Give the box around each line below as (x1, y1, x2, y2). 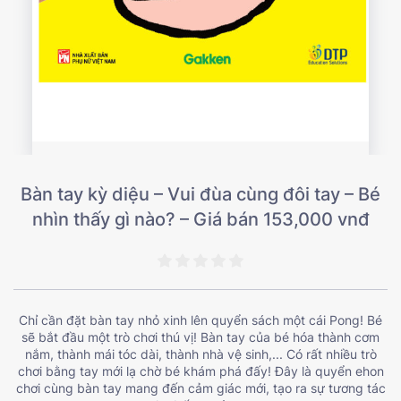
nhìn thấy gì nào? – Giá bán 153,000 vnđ (31, 208, 370, 230)
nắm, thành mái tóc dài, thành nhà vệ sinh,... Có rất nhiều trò (24, 346, 377, 362)
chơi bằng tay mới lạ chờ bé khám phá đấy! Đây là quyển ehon (17, 363, 384, 379)
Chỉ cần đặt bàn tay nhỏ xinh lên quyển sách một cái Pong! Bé (19, 311, 382, 328)
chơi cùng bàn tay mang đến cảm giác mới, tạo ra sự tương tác (15, 380, 386, 396)
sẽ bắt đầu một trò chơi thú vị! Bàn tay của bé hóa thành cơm (21, 328, 380, 345)
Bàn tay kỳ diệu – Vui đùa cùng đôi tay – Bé (21, 183, 380, 205)
